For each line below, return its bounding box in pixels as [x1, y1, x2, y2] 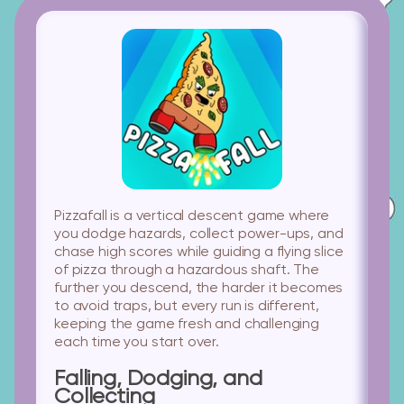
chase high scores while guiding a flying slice [54, 245, 344, 260]
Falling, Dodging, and [54, 368, 262, 390]
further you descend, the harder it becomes [54, 281, 344, 296]
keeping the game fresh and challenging [54, 317, 319, 332]
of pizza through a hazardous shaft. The [54, 263, 319, 278]
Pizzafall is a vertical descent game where [54, 209, 330, 224]
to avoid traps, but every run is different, [54, 299, 320, 314]
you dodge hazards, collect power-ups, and [54, 227, 344, 242]
